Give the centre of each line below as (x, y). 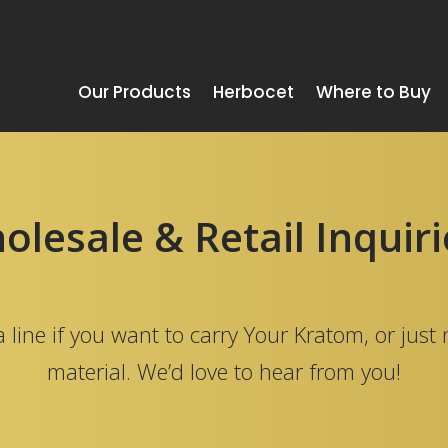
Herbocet (253, 92)
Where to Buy (373, 92)
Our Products (134, 92)
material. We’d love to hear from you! (224, 370)
